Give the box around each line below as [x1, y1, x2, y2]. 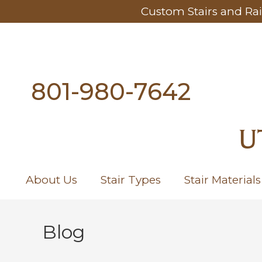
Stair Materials [184, 173, 261, 187]
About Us [25, 173, 77, 187]
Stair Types [100, 173, 161, 187]
